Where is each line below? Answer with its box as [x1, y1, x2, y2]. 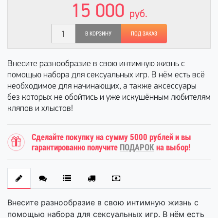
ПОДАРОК [120, 142, 154, 152]
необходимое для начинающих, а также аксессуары [7, 82, 197, 91]
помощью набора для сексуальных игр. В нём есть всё [7, 71, 205, 80]
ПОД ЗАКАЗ [131, 30, 157, 37]
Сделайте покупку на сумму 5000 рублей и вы [32, 132, 191, 142]
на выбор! [154, 142, 190, 152]
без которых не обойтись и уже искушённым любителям [7, 93, 211, 102]
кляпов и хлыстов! [7, 104, 73, 113]
